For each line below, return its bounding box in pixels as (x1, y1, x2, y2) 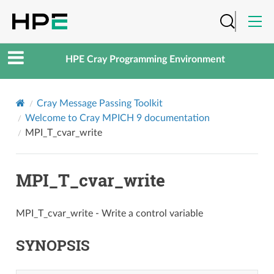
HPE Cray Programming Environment (65, 54, 225, 65)
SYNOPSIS (15, 235, 90, 255)
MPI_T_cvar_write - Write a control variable (15, 208, 203, 218)
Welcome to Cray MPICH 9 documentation (24, 113, 210, 123)
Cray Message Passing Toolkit (36, 98, 163, 108)
